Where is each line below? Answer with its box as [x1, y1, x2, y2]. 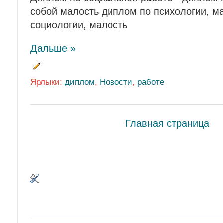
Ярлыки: [30, 76, 65, 87]
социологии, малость [30, 19, 127, 31]
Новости [100, 76, 132, 87]
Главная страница [125, 117, 209, 129]
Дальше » [30, 43, 76, 54]
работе [137, 76, 164, 87]
